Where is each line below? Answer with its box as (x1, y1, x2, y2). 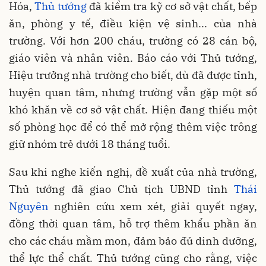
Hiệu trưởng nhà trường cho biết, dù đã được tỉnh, (9, 68, 257, 82)
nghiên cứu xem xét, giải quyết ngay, (49, 199, 257, 213)
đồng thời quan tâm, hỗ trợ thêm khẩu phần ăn (9, 216, 257, 230)
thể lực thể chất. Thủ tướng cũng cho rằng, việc (9, 251, 257, 265)
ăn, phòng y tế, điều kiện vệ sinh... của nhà (9, 16, 257, 30)
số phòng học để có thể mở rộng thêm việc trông (9, 119, 257, 134)
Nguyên (9, 199, 49, 213)
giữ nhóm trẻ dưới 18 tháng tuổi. (9, 137, 170, 151)
